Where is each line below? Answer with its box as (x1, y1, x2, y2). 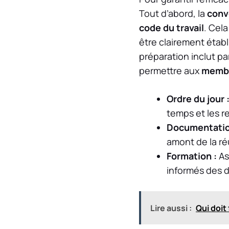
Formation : (167, 149, 217, 162)
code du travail (139, 21, 204, 34)
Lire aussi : (150, 202, 192, 214)
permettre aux (139, 64, 201, 77)
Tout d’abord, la (139, 7, 207, 19)
